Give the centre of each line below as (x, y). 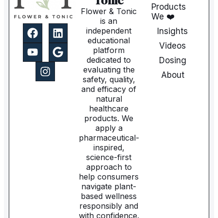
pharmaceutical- (109, 138)
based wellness (109, 196)
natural (109, 99)
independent (109, 31)
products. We (109, 118)
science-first (109, 157)
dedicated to (109, 60)
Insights (173, 31)
